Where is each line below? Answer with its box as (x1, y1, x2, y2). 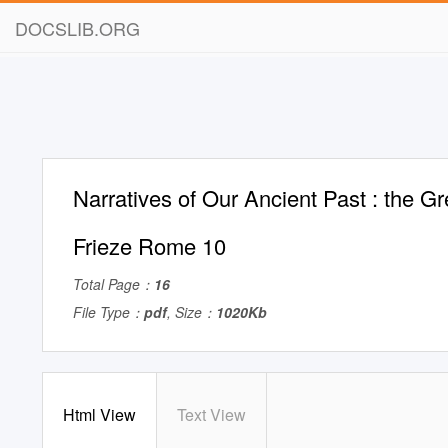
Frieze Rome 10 (73, 230, 226, 261)
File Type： (73, 302, 144, 322)
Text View (177, 403, 246, 426)
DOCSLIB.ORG (15, 15, 140, 41)
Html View (63, 403, 136, 426)
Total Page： (73, 274, 154, 294)
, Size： (167, 302, 216, 322)
